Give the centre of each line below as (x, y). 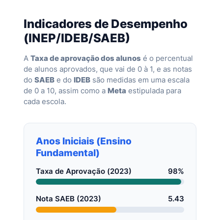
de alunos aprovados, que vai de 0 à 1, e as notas (108, 69)
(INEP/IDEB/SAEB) (77, 38)
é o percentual (167, 58)
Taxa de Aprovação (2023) (84, 171)
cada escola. (45, 101)
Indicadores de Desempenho (106, 24)
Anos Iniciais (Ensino (84, 141)
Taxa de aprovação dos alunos (86, 58)
